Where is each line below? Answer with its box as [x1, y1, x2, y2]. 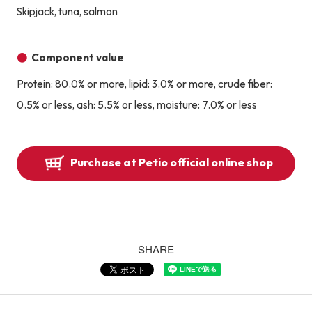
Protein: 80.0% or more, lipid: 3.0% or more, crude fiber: [16, 77, 272, 91]
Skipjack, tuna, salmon [16, 4, 118, 18]
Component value [31, 50, 125, 64]
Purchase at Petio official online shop [70, 155, 273, 170]
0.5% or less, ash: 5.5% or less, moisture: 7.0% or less [16, 97, 257, 111]
